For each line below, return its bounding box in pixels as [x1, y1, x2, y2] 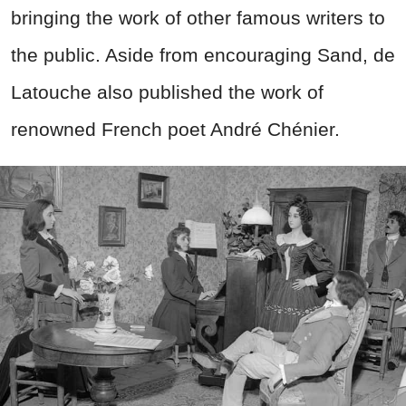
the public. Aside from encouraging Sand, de [11, 44, 395, 66]
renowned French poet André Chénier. [11, 119, 340, 140]
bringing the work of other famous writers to [11, 7, 385, 29]
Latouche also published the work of [11, 82, 324, 103]
